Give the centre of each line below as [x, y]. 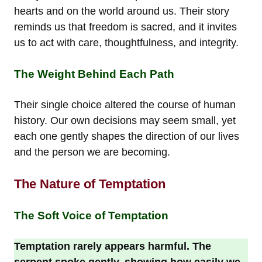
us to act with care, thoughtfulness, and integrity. [126, 42]
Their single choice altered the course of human [125, 104]
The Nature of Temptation [90, 184]
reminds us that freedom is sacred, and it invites [125, 27]
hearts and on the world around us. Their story [122, 11]
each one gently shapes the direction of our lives [127, 136]
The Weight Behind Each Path [94, 74]
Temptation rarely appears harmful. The [113, 246]
